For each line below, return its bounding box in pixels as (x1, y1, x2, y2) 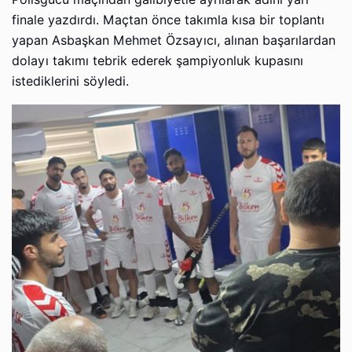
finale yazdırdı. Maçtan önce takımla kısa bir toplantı (12, 13, 324, 28)
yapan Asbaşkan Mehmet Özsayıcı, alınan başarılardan (12, 33, 335, 49)
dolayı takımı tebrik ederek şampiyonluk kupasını (12, 53, 303, 69)
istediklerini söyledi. (12, 74, 129, 90)
